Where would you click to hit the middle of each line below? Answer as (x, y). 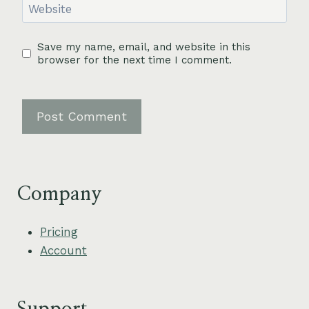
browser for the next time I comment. (135, 60)
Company (59, 195)
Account (63, 251)
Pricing (59, 232)
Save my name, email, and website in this (144, 47)
